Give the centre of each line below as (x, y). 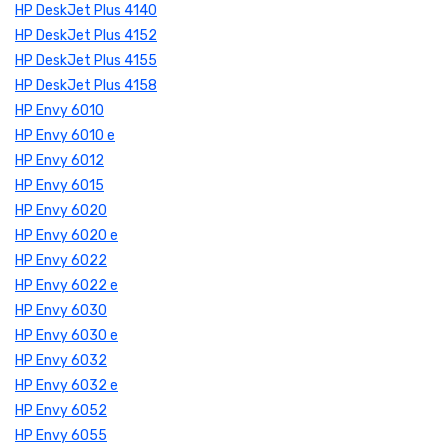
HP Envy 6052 (61, 410)
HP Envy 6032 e (66, 385)
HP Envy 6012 (59, 160)
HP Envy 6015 (59, 185)
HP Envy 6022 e (66, 285)
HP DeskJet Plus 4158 (86, 85)
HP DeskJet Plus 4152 (86, 35)
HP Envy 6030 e (66, 335)
